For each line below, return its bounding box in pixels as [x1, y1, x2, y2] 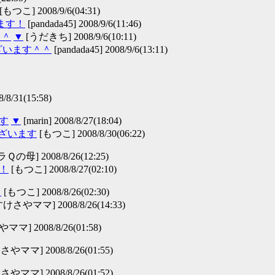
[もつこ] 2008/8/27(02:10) [9, 164, 117, 175]
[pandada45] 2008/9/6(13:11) [52, 44, 168, 55]
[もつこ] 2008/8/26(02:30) [1, 187, 109, 198]
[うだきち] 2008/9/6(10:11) [23, 31, 136, 42]
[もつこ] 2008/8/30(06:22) [37, 128, 145, 139]
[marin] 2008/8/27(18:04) [21, 115, 122, 126]
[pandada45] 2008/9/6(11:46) [25, 18, 141, 29]
